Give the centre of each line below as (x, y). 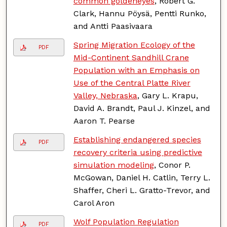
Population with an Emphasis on (136, 70)
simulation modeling (113, 165)
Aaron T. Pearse (104, 121)
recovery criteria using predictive (138, 152)
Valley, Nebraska (105, 95)
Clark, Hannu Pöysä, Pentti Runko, (140, 13)
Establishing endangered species (137, 139)
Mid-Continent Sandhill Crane (131, 57)
